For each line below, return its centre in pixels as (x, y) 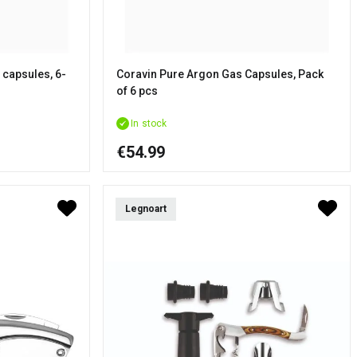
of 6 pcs (137, 90)
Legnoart (146, 208)
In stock (149, 123)
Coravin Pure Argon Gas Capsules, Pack (220, 74)
